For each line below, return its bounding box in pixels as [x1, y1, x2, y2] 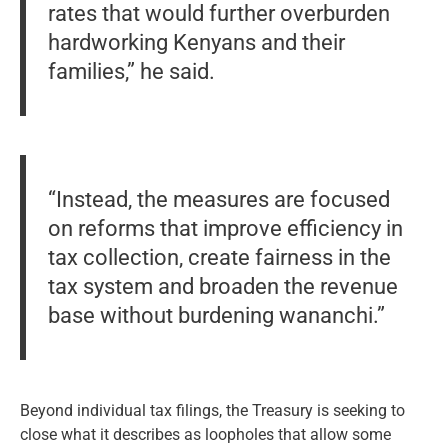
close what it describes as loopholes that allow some [20, 425, 391, 445]
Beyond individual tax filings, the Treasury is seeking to [20, 401, 405, 421]
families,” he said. [47, 58, 215, 85]
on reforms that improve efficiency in [47, 215, 403, 242]
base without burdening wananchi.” [47, 302, 385, 329]
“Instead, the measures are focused [47, 186, 390, 213]
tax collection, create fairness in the [47, 244, 391, 271]
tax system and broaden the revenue [47, 273, 398, 300]
